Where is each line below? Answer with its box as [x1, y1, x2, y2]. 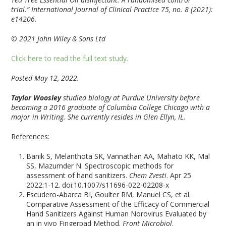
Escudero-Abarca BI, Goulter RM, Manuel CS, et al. [26, 190, 191, 199]
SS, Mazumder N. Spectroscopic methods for [26, 161, 174, 171]
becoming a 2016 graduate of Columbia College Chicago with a [11, 102, 210, 112]
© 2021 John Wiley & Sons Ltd [11, 34, 106, 43]
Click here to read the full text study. [11, 53, 129, 63]
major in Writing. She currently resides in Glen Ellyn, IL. [11, 112, 186, 122]
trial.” [11, 5, 32, 14]
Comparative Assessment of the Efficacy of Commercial [26, 199, 210, 209]
